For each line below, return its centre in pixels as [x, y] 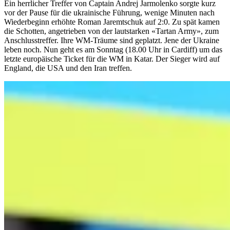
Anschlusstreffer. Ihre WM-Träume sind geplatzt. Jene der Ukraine [112, 40]
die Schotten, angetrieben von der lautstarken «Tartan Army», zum [111, 31]
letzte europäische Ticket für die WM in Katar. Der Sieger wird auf [112, 59]
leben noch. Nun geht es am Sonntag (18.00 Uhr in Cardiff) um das [113, 49]
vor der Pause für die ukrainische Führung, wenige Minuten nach [109, 12]
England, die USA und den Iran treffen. [68, 68]
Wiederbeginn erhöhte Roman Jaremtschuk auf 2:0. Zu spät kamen [112, 22]
